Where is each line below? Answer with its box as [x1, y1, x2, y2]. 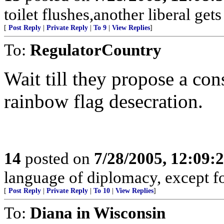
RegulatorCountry [30, 40, 161, 59]
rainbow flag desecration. [4, 90, 203, 112]
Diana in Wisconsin [30, 203, 165, 222]
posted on [21, 149, 94, 167]
